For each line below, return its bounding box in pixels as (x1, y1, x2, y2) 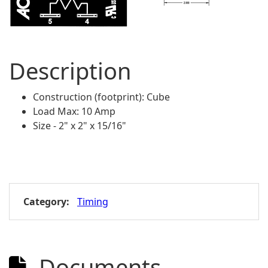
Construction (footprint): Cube (33, 90, 170, 103)
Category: (23, 195, 69, 208)
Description (9, 55, 131, 86)
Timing (77, 195, 108, 208)
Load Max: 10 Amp (33, 105, 115, 118)
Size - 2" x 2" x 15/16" (33, 119, 126, 132)
